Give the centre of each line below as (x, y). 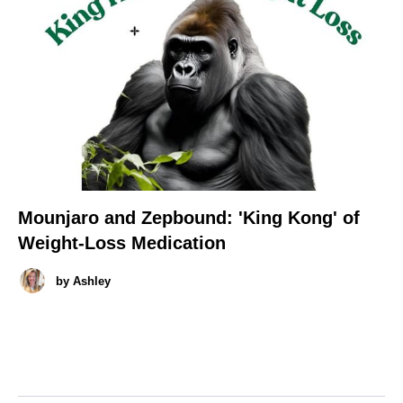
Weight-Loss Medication (122, 243)
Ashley (92, 281)
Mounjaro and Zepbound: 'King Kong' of (189, 218)
